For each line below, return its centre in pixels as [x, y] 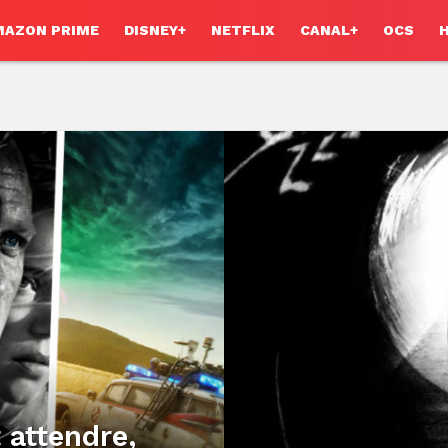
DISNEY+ [155, 30]
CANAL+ [329, 30]
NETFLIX [243, 30]
